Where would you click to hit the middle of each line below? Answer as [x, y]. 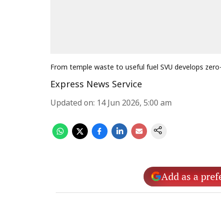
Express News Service [96, 85]
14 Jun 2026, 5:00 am [134, 104]
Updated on [72, 104]
